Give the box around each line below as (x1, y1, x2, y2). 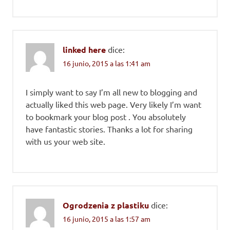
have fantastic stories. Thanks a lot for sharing (26, 124, 193, 135)
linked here (63, 44, 106, 55)
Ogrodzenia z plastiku (63, 200, 149, 211)
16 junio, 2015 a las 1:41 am (63, 59, 150, 68)
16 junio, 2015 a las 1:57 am (63, 214, 150, 224)
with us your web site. (26, 136, 105, 147)
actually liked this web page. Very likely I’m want (26, 99, 201, 110)
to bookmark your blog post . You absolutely (26, 111, 186, 122)
